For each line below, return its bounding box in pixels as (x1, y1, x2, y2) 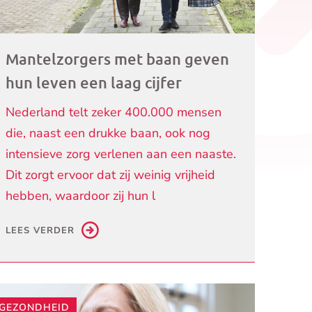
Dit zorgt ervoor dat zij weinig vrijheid (6, 166, 216, 184)
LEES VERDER (6, 224, 75, 237)
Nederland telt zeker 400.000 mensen (6, 104, 222, 121)
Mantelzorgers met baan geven (6, 49, 230, 69)
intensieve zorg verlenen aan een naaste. (6, 146, 237, 163)
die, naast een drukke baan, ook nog (6, 125, 211, 142)
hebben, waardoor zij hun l (6, 187, 156, 205)
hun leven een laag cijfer (6, 73, 182, 93)
